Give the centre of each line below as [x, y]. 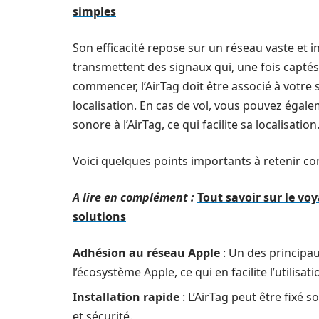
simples [94, 11]
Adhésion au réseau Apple [146, 253]
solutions [99, 216]
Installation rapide [126, 297]
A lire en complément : [134, 197]
